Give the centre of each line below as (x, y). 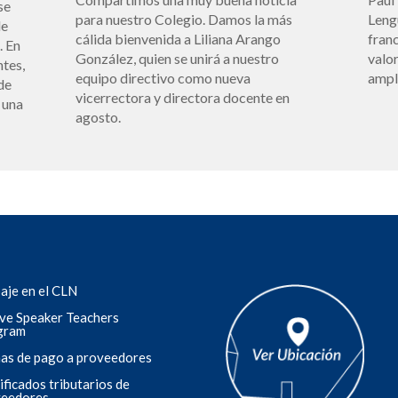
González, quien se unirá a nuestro (178, 58)
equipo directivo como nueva (163, 77)
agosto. (99, 116)
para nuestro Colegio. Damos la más (184, 19)
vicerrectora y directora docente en (183, 97)
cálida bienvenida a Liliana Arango (179, 38)
